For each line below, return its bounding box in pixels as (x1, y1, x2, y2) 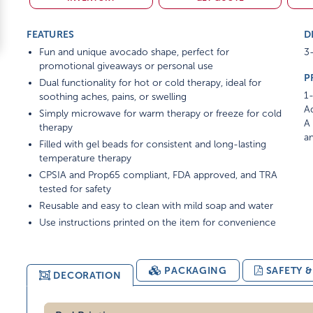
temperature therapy (39, 153, 132, 164)
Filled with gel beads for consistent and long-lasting (39, 139, 267, 150)
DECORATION (53, 270, 122, 282)
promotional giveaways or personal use (39, 61, 214, 72)
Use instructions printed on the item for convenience (39, 217, 277, 228)
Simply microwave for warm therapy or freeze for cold (39, 108, 282, 119)
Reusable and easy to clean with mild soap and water (39, 201, 274, 212)
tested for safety (39, 184, 112, 195)
